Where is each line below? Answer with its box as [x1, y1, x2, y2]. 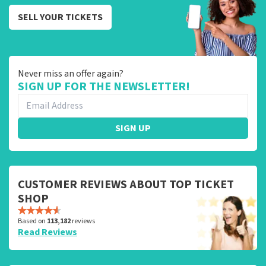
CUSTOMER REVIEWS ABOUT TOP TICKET [18, 176, 234, 193]
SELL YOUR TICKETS [18, 10, 103, 24]
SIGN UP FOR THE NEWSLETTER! [18, 78, 190, 95]
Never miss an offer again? [18, 66, 123, 80]
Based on [18, 216, 47, 226]
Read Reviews [18, 225, 77, 239]
